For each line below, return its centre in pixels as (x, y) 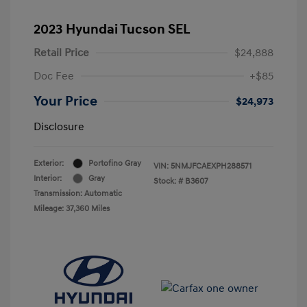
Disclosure (59, 126)
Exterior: (49, 163)
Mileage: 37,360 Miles (72, 208)
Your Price (65, 101)
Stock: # (168, 181)
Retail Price (61, 52)
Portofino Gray (115, 163)
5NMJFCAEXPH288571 (211, 166)
